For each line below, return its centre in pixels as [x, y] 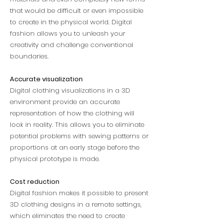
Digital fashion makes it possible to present [79, 193]
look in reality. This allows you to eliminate [77, 125]
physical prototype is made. [55, 159]
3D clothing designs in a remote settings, [76, 204]
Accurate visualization [46, 79]
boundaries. [29, 56]
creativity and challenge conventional [72, 45]
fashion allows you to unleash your [68, 33]
